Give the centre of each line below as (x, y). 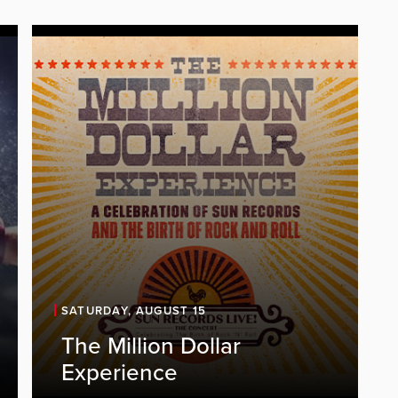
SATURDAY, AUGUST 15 (134, 311)
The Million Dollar (151, 346)
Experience (119, 373)
